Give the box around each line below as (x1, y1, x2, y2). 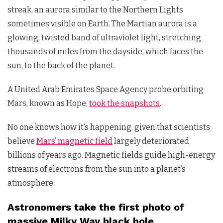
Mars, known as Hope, (7, 99, 89, 109)
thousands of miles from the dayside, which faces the (7, 47, 203, 57)
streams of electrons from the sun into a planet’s (7, 164, 186, 174)
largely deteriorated (112, 136, 189, 146)
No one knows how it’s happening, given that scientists (7, 122, 210, 132)
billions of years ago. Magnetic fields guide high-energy (7, 150, 215, 160)
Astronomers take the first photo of (7, 201, 184, 214)
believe (7, 136, 36, 146)
